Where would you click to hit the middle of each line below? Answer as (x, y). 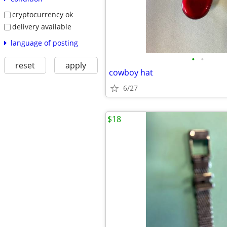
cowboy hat (131, 72)
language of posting (44, 43)
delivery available (42, 26)
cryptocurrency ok (42, 15)
